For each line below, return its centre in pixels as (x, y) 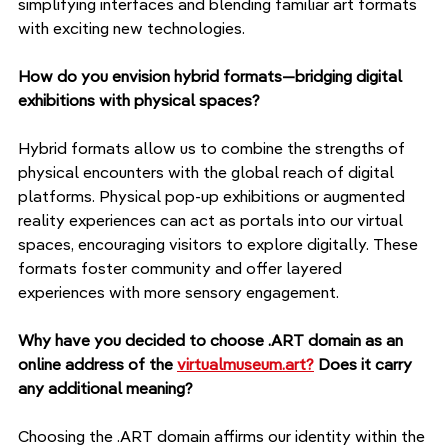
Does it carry (365, 364)
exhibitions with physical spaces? (139, 100)
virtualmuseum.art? (245, 364)
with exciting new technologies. (131, 28)
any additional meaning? (105, 388)
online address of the (97, 364)
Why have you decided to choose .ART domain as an (212, 340)
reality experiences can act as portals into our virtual (212, 220)
